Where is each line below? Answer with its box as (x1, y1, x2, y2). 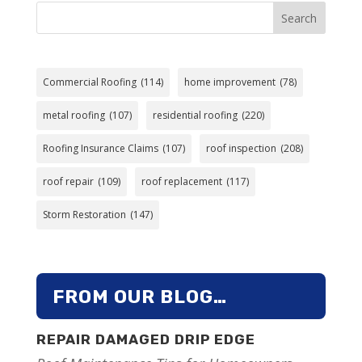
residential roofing (152, 107, 238, 122)
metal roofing (42, 107, 105, 122)
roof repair (42, 174, 94, 188)
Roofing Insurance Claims (42, 141, 158, 155)
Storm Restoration (42, 207, 126, 221)
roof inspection (205, 141, 276, 155)
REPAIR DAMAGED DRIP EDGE (36, 331, 255, 348)
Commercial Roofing (42, 74, 137, 89)
